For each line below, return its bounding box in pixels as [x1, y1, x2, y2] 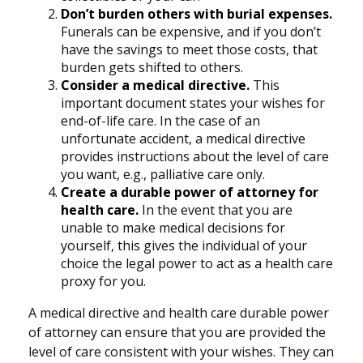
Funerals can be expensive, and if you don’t [61, 23, 321, 41]
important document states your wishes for [61, 94, 325, 113]
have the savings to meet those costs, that [61, 41, 318, 59]
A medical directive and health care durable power [28, 304, 329, 322]
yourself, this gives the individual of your [61, 237, 307, 255]
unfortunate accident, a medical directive [61, 130, 305, 148]
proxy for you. [61, 272, 146, 291]
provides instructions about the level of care [61, 147, 329, 166]
